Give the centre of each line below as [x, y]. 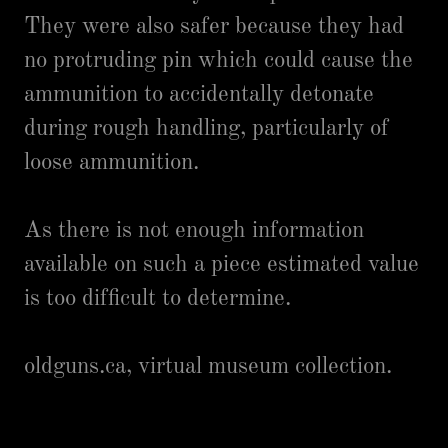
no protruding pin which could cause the [218, 60]
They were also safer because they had [214, 26]
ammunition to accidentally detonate [199, 94]
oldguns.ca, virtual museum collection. [208, 366]
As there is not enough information [194, 230]
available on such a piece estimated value [221, 264]
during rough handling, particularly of [206, 128]
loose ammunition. [111, 162]
